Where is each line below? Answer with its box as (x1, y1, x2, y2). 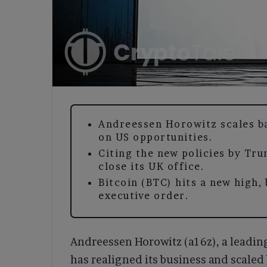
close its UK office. (98, 160, 204, 172)
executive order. (98, 189, 189, 201)
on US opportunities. (98, 131, 213, 143)
